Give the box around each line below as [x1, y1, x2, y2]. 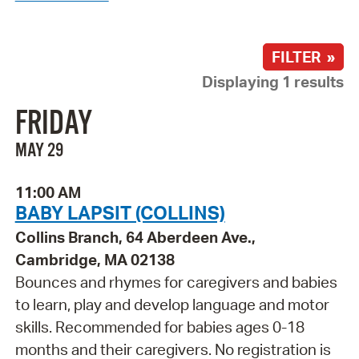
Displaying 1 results [202, 71, 345, 91]
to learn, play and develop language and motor [14, 295, 329, 315]
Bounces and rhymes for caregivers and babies [14, 272, 337, 292]
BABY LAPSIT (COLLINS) [14, 200, 225, 225]
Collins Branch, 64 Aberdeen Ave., [14, 228, 256, 248]
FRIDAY [14, 104, 92, 145]
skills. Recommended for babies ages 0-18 [14, 317, 305, 337]
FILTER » [272, 46, 336, 67]
